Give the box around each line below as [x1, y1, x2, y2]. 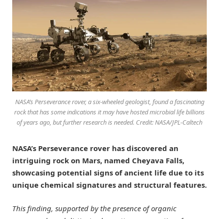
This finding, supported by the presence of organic [12, 203, 176, 214]
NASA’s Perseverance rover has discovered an [12, 143, 178, 153]
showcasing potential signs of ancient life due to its [12, 168, 204, 178]
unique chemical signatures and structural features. [12, 180, 207, 190]
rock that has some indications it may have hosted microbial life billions [14, 108, 205, 117]
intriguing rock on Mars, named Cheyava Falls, [12, 155, 184, 166]
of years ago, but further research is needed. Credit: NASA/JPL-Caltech [17, 118, 202, 127]
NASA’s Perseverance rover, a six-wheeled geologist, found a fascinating [15, 97, 204, 107]
